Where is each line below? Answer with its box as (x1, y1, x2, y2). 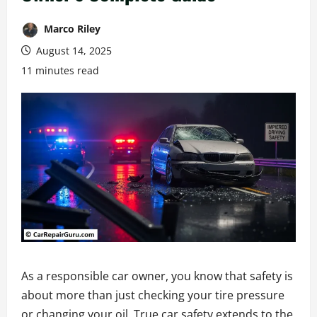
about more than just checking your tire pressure (21, 287, 284, 304)
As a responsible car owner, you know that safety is (21, 268, 293, 284)
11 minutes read (21, 63, 99, 77)
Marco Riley (41, 22, 100, 35)
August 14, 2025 (33, 43, 112, 57)
